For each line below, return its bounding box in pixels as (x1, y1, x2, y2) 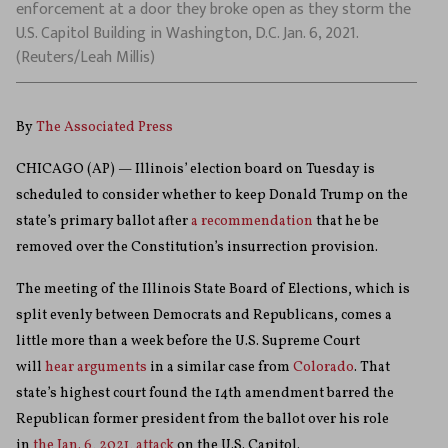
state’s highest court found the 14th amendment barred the (16, 384, 394, 404)
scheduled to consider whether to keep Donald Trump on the (16, 186, 408, 206)
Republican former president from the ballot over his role (16, 410, 389, 430)
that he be (313, 212, 379, 232)
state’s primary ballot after (16, 212, 191, 232)
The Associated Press (36, 118, 173, 138)
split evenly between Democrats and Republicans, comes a (16, 306, 392, 326)
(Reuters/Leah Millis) (16, 44, 155, 72)
